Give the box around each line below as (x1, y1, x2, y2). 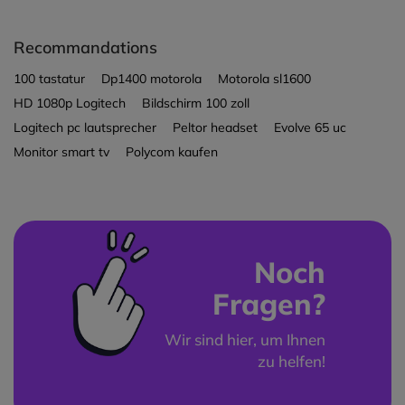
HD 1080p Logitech (14, 95, 126, 112)
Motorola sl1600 (218, 71, 311, 88)
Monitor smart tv (14, 144, 109, 161)
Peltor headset (173, 119, 258, 137)
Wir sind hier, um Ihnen (165, 330, 326, 350)
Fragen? (212, 286, 326, 323)
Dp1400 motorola (101, 71, 202, 88)
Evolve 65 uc (274, 119, 346, 137)
